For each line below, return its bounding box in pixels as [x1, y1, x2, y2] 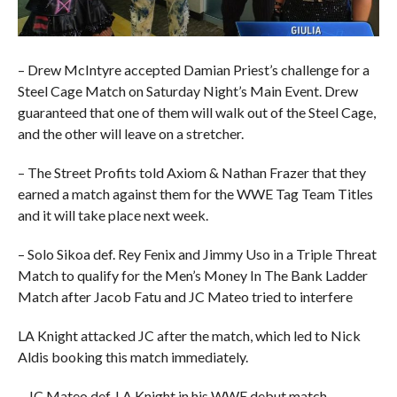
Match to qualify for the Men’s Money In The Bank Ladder [17, 266, 368, 284]
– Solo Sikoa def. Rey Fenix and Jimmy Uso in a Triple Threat [17, 245, 377, 262]
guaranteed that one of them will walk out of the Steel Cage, [17, 103, 376, 121]
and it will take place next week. [17, 206, 208, 223]
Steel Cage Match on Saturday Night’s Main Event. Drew [17, 82, 358, 99]
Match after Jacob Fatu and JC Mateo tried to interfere [17, 287, 353, 305]
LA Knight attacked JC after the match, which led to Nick [17, 326, 361, 344]
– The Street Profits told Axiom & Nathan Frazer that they [17, 163, 366, 181]
